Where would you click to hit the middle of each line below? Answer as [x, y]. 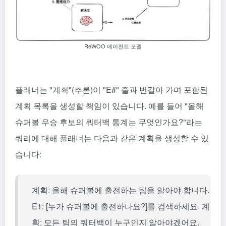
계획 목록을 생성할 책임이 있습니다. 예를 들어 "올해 [109, 105]
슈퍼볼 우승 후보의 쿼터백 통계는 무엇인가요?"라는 [109, 122]
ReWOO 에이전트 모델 [113, 46]
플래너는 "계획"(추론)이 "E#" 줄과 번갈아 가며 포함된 [111, 89]
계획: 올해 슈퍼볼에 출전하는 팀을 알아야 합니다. [121, 190]
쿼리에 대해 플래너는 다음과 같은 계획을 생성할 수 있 [112, 138]
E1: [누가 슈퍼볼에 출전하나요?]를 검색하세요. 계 [121, 206]
